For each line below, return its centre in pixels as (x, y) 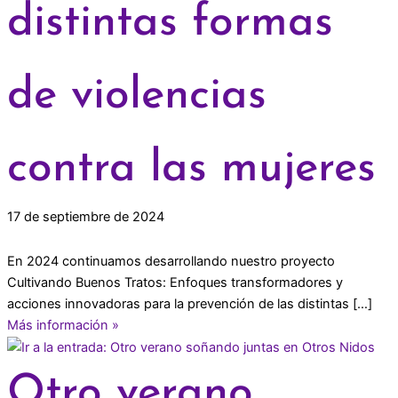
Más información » (63, 325)
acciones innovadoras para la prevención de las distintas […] (189, 303)
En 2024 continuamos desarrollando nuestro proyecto (171, 261)
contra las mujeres (191, 170)
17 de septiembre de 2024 (85, 217)
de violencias (136, 97)
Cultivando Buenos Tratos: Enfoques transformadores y (175, 282)
